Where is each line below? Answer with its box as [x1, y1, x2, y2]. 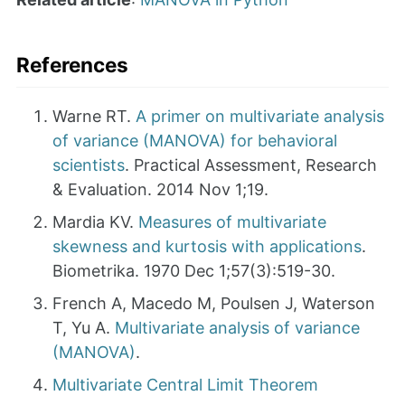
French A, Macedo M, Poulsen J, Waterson [52, 294, 375, 314]
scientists [52, 155, 125, 175]
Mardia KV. [52, 212, 138, 232]
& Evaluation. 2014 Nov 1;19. [52, 180, 268, 200]
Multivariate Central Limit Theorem [52, 375, 318, 395]
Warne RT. [52, 107, 136, 127]
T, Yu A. [52, 318, 115, 338]
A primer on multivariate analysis [136, 107, 384, 127]
